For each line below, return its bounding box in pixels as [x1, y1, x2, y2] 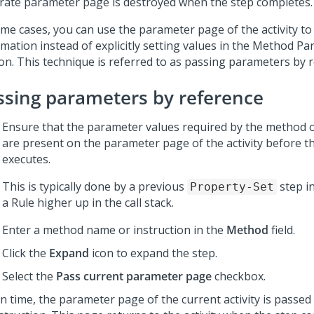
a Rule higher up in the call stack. [2, 195, 174, 210]
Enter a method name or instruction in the [2, 222, 226, 238]
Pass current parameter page [56, 268, 212, 284]
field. [268, 222, 295, 238]
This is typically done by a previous [2, 179, 187, 194]
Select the [2, 268, 56, 284]
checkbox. [212, 268, 266, 284]
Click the [2, 245, 49, 261]
